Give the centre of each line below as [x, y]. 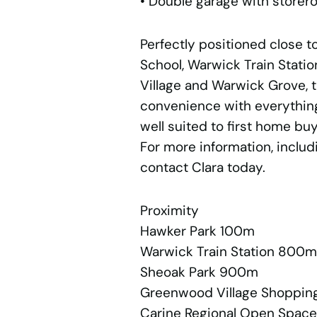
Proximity [169, 211]
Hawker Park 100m [197, 231]
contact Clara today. [202, 168]
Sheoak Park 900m [199, 272]
